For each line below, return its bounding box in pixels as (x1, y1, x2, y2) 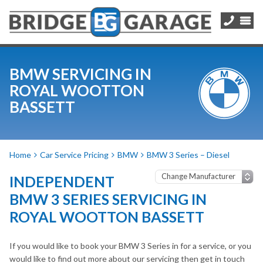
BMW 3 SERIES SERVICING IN (9, 190, 207, 208)
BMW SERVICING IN (9, 65, 151, 83)
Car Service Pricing (40, 150, 109, 160)
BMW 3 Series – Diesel (147, 150, 230, 160)
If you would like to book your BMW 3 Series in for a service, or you (9, 241, 251, 251)
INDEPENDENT (9, 173, 114, 190)
